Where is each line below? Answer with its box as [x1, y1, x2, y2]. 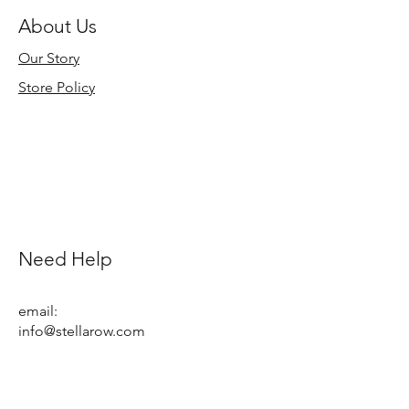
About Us [18, 15, 97, 37]
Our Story [18, 49, 79, 67]
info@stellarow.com [18, 322, 145, 340]
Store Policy [18, 79, 95, 96]
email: [18, 302, 61, 320]
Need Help [18, 247, 112, 270]
